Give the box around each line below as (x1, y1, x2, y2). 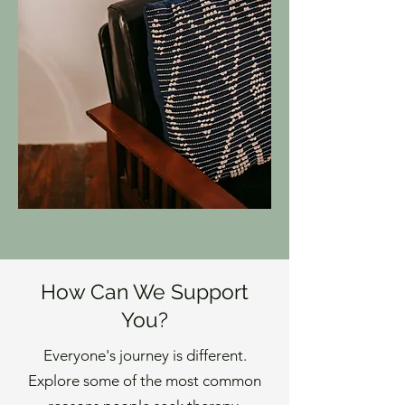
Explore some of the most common (28, 372, 261, 390)
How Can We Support (41, 279, 249, 304)
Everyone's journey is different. (42, 346, 247, 364)
